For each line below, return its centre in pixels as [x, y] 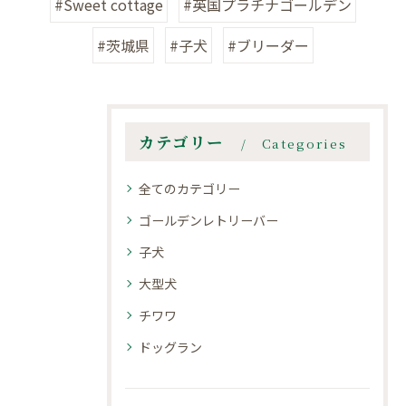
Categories [304, 144]
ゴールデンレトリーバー [208, 221]
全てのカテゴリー [189, 189]
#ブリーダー [268, 46]
